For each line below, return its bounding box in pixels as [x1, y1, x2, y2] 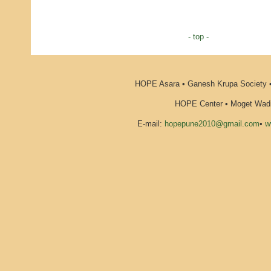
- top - [188, 32, 209, 42]
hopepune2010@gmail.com [165, 119, 260, 129]
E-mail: [137, 119, 165, 129]
